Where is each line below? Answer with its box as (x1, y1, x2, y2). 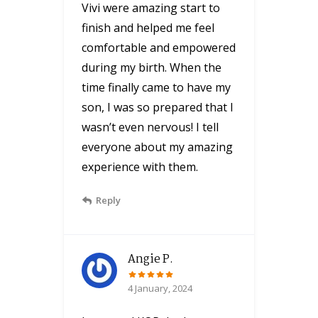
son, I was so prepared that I (82, 99, 234, 115)
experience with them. (82, 158, 198, 175)
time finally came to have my (82, 79, 231, 95)
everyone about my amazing (82, 138, 233, 155)
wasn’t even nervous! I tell (82, 119, 219, 135)
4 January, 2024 (128, 281, 192, 295)
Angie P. (128, 250, 173, 268)
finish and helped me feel (82, 19, 214, 35)
